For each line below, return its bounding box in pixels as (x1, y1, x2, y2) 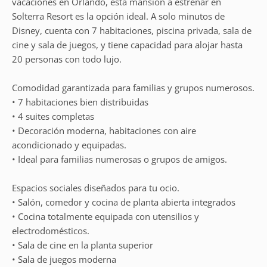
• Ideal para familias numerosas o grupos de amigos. (12, 153, 227, 165)
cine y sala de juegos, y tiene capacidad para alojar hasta (12, 39, 243, 51)
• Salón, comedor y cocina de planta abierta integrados (12, 196, 235, 208)
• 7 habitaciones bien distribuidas (12, 96, 148, 108)
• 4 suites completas (12, 110, 94, 122)
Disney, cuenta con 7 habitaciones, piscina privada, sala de (12, 24, 252, 36)
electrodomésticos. (12, 225, 89, 237)
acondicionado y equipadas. (12, 139, 126, 151)
